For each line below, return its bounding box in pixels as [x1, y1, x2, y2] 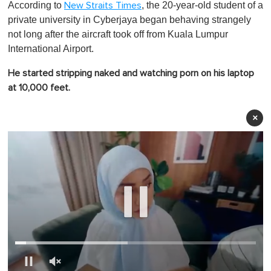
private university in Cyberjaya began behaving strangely [8, 14, 251, 25]
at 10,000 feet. [8, 82, 70, 93]
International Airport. [8, 43, 96, 54]
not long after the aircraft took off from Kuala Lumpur [8, 28, 228, 39]
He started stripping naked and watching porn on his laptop [8, 68, 254, 78]
